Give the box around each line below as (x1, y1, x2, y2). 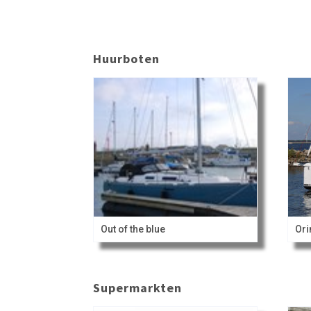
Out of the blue (101, 224, 166, 235)
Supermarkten (93, 279, 183, 296)
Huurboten (93, 51, 160, 67)
